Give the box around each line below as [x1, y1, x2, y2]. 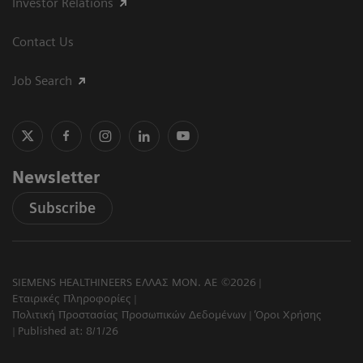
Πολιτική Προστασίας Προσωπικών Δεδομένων [12, 308, 246, 322]
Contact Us [12, 34, 74, 50]
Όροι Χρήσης [254, 308, 322, 322]
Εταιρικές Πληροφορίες [12, 292, 131, 305]
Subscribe [29, 199, 96, 217]
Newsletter [12, 168, 100, 188]
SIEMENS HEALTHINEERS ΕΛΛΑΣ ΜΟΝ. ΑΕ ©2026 [12, 275, 256, 289]
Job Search [12, 73, 72, 89]
